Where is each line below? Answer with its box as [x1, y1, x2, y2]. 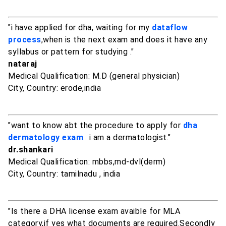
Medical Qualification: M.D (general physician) [8, 71, 180, 81]
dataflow [152, 23, 188, 33]
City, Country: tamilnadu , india [8, 169, 120, 179]
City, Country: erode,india [8, 83, 101, 93]
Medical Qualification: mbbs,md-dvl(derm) [8, 157, 165, 167]
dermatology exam [8, 133, 83, 143]
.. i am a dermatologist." [83, 133, 171, 143]
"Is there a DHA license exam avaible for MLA [8, 206, 180, 216]
